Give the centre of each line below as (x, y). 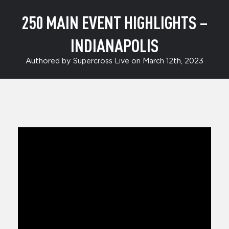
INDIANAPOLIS (114, 45)
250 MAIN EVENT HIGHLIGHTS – (114, 22)
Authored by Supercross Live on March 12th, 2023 (114, 61)
